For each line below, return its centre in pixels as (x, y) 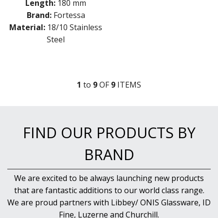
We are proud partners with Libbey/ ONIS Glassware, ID (109, 202)
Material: (27, 27)
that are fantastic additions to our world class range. (109, 190)
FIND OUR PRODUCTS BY (109, 133)
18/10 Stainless (75, 27)
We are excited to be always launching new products (109, 178)
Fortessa (69, 15)
